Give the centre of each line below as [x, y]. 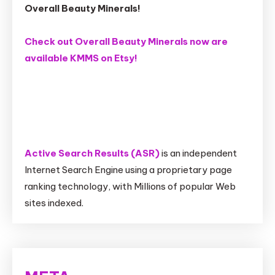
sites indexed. [54, 203]
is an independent [198, 153]
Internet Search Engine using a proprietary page [128, 169]
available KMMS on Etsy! [81, 58]
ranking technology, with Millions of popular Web [130, 186]
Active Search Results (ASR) [92, 153]
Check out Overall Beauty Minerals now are [126, 41]
